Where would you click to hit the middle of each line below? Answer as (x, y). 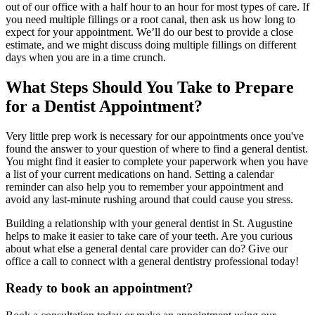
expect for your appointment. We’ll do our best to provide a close (149, 32)
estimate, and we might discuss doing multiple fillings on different (151, 44)
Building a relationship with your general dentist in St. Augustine (149, 223)
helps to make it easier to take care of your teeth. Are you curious (149, 236)
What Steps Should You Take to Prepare (150, 87)
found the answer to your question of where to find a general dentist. (157, 148)
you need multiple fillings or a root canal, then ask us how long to (150, 19)
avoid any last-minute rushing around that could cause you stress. (149, 199)
